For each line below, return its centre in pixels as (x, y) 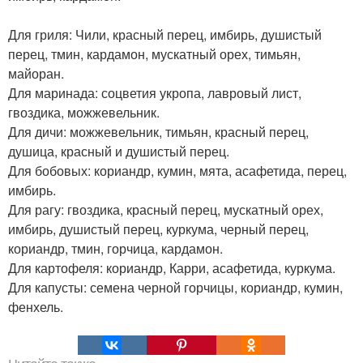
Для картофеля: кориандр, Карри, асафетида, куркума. (172, 268)
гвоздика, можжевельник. (84, 112)
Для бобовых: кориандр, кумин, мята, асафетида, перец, (177, 171)
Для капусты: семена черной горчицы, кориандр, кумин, (175, 287)
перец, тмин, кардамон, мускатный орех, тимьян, (154, 54)
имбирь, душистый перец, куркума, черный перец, (158, 229)
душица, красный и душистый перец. (119, 151)
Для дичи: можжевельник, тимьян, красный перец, (158, 132)
